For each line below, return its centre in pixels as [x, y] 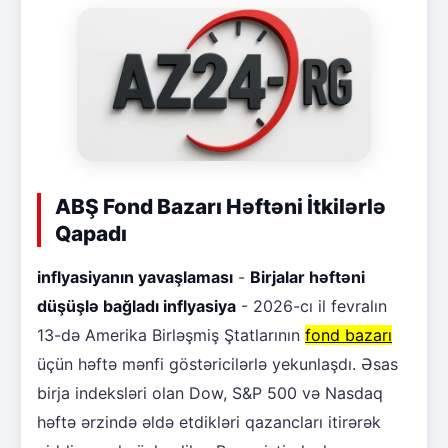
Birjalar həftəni [307, 277]
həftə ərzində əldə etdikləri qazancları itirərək [209, 422]
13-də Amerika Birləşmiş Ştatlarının [171, 335]
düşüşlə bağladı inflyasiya [136, 306]
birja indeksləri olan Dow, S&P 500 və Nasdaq [210, 393]
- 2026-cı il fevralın [311, 306]
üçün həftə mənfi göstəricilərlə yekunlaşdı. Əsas [217, 364]
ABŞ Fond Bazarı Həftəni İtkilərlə [220, 207]
